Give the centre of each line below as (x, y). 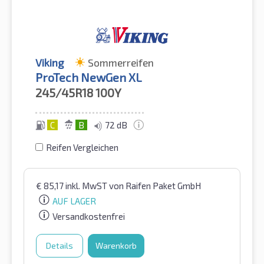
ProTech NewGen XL (89, 77)
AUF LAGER (74, 201)
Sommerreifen (121, 63)
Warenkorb (116, 245)
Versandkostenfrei (89, 216)
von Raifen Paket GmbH (155, 186)
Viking (49, 63)
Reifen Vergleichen (82, 148)
